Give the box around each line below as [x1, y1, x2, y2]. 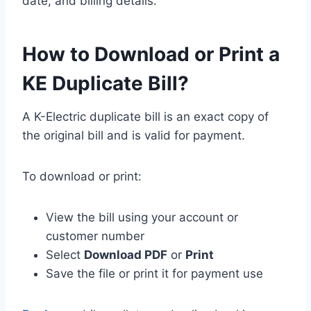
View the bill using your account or [46, 210, 238, 224]
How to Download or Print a [22, 42, 280, 66]
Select [46, 247, 84, 262]
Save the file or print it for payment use [46, 266, 263, 280]
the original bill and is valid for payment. [22, 128, 245, 142]
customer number [46, 228, 144, 243]
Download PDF [84, 247, 167, 262]
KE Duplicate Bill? [22, 71, 189, 95]
